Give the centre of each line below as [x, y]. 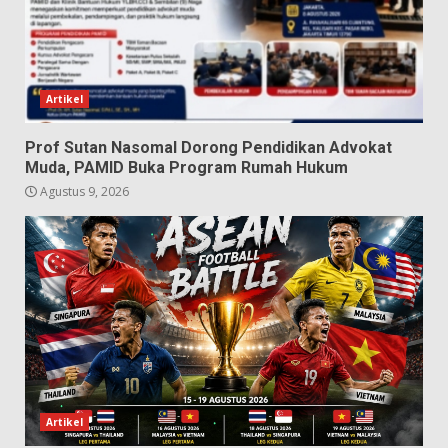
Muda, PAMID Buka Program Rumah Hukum [186, 167]
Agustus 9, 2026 [83, 191]
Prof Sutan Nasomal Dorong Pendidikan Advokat [208, 147]
